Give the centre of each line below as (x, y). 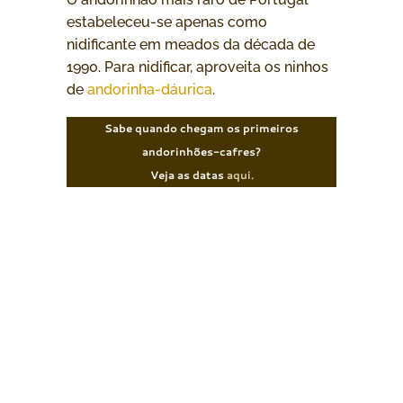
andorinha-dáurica (150, 89)
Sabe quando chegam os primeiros (201, 128)
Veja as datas (188, 175)
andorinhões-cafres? (201, 151)
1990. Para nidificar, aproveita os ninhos (197, 67)
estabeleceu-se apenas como (167, 22)
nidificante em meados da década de (191, 44)
